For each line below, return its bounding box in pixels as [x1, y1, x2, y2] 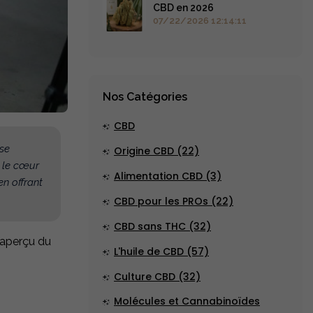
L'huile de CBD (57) [114, 245, 209, 259]
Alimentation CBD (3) [114, 169, 221, 184]
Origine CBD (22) [114, 144, 199, 159]
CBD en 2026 [153, 2, 214, 14]
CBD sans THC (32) [114, 219, 211, 234]
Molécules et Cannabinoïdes [114, 294, 260, 309]
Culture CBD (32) [114, 270, 201, 284]
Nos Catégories [103, 90, 187, 104]
